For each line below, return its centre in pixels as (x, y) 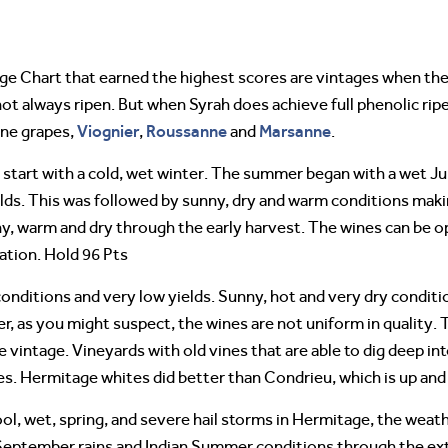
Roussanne (186, 130)
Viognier (108, 130)
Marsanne (295, 130)
